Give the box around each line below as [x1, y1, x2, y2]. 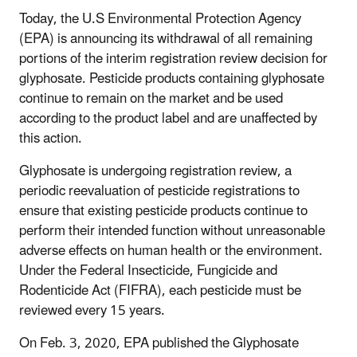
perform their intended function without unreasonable [19, 216, 325, 245]
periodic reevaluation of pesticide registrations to [19, 176, 300, 206]
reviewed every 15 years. [19, 296, 167, 325]
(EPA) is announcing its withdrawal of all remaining [19, 24, 312, 53]
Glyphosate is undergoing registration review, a [19, 156, 292, 186]
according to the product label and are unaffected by [19, 104, 317, 133]
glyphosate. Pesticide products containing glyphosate [19, 64, 324, 93]
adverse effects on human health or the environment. [19, 236, 323, 265]
